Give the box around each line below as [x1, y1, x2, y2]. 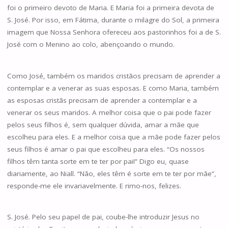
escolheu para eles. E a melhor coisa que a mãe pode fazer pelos [7, 132, 220, 141]
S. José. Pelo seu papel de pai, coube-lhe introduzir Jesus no [7, 212, 199, 222]
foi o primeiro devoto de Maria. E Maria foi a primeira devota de [7, 3, 214, 13]
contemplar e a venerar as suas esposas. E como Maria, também [7, 83, 219, 93]
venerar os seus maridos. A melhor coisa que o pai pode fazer [7, 107, 211, 117]
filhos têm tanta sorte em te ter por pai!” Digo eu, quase [7, 156, 189, 166]
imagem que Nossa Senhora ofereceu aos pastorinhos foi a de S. [7, 27, 221, 37]
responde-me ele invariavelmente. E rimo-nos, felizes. [7, 181, 181, 190]
